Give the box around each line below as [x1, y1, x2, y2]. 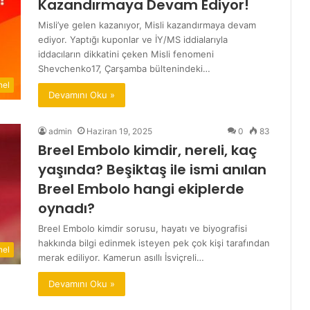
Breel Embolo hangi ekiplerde [38, 179, 244, 199]
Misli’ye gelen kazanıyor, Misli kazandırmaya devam [38, 19, 256, 30]
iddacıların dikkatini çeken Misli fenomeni [38, 48, 214, 60]
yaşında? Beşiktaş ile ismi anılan [38, 160, 266, 179]
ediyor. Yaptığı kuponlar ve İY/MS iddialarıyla [38, 34, 228, 45]
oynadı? [38, 199, 95, 218]
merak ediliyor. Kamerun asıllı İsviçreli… [38, 252, 204, 263]
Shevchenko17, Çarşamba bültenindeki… [38, 63, 210, 74]
